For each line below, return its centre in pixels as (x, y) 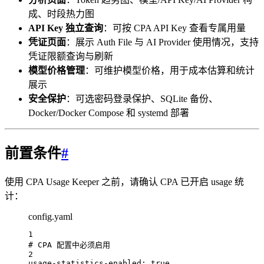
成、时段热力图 (61, 14)
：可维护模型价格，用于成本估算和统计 (170, 70)
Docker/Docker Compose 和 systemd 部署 (109, 113)
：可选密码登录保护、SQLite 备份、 (142, 98)
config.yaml (50, 216)
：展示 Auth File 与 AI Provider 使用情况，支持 (162, 42)
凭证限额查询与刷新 (71, 56)
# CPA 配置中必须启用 (69, 245)
